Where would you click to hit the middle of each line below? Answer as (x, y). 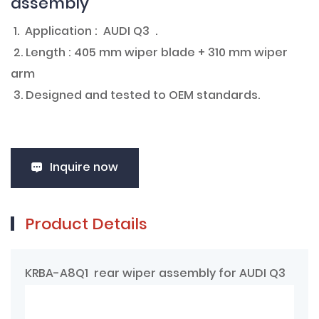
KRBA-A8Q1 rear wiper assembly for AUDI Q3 (155, 274)
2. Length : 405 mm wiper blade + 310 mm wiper (149, 53)
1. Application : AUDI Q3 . (85, 32)
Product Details (86, 225)
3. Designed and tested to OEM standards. (137, 96)
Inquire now (84, 168)
